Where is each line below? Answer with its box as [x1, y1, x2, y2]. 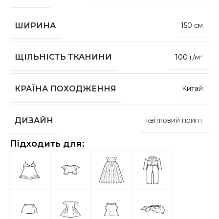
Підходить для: [10, 138, 85, 149]
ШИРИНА [15, 21, 56, 30]
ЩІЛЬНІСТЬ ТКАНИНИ [15, 52, 112, 62]
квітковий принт [146, 116, 203, 125]
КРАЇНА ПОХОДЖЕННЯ [15, 84, 117, 93]
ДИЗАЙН [15, 115, 54, 125]
